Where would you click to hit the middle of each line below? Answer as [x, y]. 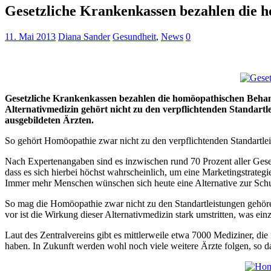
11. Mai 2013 [30, 37]
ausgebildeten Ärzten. [49, 120]
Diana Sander [84, 37]
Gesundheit [134, 37]
